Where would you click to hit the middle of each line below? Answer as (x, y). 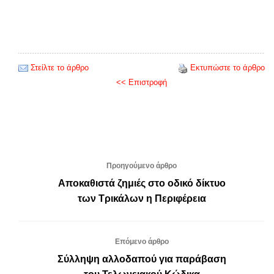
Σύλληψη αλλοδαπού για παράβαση (142, 259)
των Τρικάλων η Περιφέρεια (142, 198)
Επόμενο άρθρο (142, 241)
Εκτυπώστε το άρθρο (228, 67)
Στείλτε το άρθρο (60, 67)
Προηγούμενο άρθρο (142, 165)
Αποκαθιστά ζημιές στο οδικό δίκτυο (142, 183)
